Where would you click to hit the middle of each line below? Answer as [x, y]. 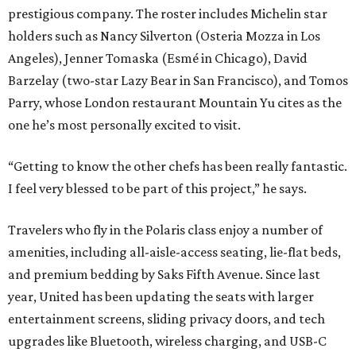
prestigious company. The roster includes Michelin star [168, 14]
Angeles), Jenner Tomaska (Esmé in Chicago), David [158, 58]
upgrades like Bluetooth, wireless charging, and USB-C [167, 341]
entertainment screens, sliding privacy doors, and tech [166, 319]
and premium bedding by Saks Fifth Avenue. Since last [164, 275]
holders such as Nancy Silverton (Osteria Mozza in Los [164, 36]
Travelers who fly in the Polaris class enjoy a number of [165, 230]
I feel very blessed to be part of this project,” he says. [157, 189]
